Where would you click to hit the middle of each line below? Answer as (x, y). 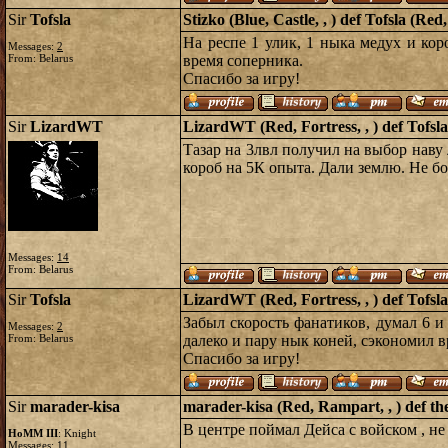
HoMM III (33, 433)
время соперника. (243, 60)
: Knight (77, 433)
